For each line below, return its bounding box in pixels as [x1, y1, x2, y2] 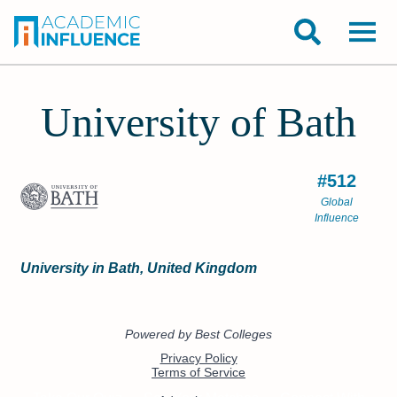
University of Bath [41, 98, 356, 145]
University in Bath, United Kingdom [20, 261, 258, 276]
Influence [315, 212, 360, 224]
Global [321, 196, 354, 208]
